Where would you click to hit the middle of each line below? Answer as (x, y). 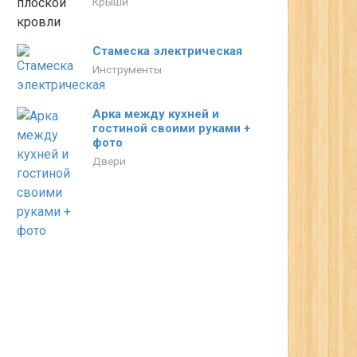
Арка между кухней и (156, 114)
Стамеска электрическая (167, 51)
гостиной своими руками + (171, 128)
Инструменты (127, 69)
